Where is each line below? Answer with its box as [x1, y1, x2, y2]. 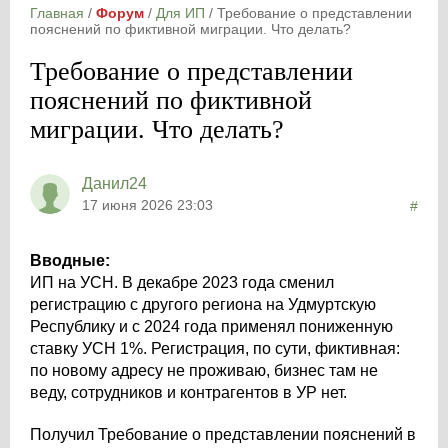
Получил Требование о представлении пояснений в [30, 426, 416, 443]
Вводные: [30, 252, 110, 269]
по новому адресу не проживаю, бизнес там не [30, 362, 378, 379]
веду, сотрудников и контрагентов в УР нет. [30, 384, 347, 401]
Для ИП [156, 5, 205, 21]
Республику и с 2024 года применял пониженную [30, 318, 393, 335]
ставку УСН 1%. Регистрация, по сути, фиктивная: [30, 340, 400, 357]
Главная [30, 5, 84, 21]
